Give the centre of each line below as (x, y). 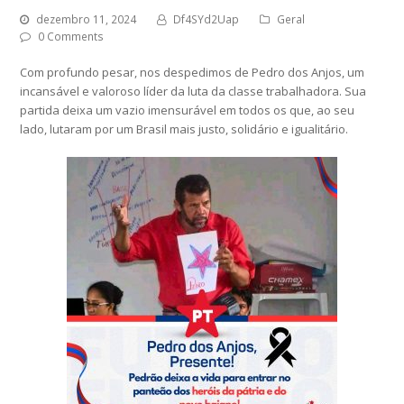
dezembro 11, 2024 (87, 20)
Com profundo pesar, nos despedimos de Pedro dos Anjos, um (193, 73)
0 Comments (71, 37)
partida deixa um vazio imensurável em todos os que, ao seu (188, 110)
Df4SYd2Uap (207, 20)
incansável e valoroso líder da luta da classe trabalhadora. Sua (193, 92)
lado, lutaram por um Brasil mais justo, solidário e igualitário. (184, 129)
